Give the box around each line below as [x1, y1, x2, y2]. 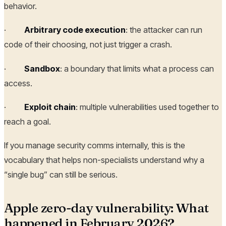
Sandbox [24, 63, 60, 74]
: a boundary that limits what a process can [60, 63, 214, 74]
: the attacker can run [126, 25, 202, 35]
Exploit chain [24, 102, 76, 112]
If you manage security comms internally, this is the [4, 140, 185, 151]
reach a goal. [4, 117, 51, 127]
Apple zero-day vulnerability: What [4, 200, 209, 216]
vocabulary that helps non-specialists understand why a [4, 155, 204, 165]
